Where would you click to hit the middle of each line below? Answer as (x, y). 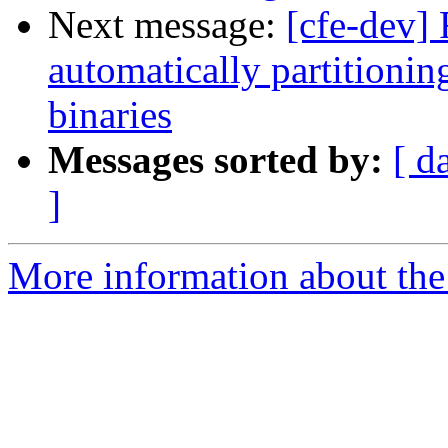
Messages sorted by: (215, 160)
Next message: (167, 25)
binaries (110, 115)
